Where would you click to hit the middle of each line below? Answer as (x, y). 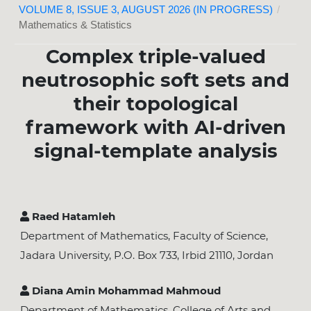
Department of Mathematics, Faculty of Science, (144, 236)
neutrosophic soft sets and (155, 79)
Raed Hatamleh (72, 217)
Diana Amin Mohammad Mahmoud (125, 291)
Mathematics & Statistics (76, 25)
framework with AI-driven (155, 127)
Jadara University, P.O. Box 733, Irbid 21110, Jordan (146, 255)
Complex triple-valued (155, 56)
